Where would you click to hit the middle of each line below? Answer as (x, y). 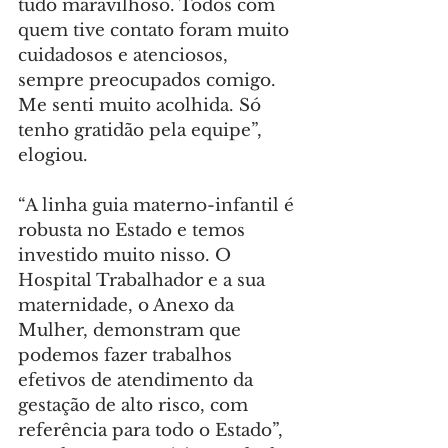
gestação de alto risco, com (135, 406)
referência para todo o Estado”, (153, 431)
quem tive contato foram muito (156, 31)
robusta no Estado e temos (134, 231)
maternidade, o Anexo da (128, 306)
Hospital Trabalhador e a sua (144, 281)
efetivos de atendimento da (138, 381)
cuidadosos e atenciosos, (125, 56)
